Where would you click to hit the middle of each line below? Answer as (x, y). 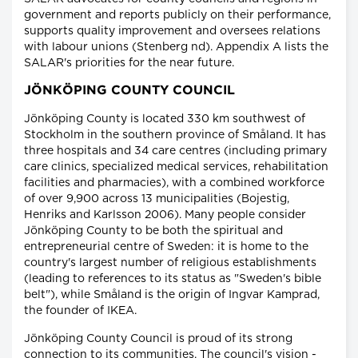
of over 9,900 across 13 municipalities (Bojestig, (157, 199)
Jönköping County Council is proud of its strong (158, 338)
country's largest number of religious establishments (170, 263)
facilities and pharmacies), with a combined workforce (174, 183)
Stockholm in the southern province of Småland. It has (175, 135)
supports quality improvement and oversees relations (172, 31)
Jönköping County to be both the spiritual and (153, 231)
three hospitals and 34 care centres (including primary (175, 151)
